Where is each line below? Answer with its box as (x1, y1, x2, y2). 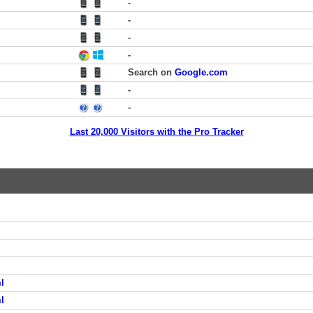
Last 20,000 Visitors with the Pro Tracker (69, 126, 244, 137)
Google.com (175, 67, 228, 78)
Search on (128, 67, 175, 78)
